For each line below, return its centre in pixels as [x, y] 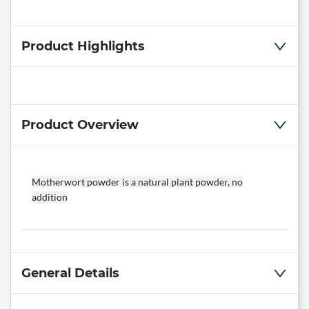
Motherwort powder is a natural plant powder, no [137, 182]
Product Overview [80, 125]
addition [50, 197]
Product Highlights [83, 47]
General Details [70, 273]
